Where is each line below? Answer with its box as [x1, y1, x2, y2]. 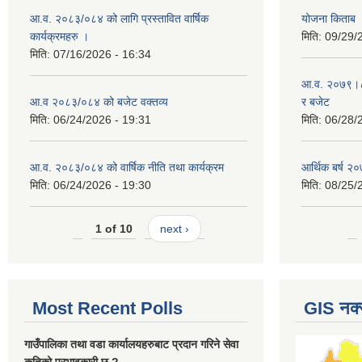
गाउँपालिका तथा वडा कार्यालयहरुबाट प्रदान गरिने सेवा [24, 337, 238, 351]
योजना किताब [301, 11, 356, 25]
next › [159, 222, 189, 236]
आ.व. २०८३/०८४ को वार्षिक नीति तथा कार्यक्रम [30, 160, 224, 174]
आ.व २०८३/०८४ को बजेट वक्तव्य [30, 95, 168, 108]
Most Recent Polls [32, 297, 183, 318]
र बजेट [301, 95, 330, 108]
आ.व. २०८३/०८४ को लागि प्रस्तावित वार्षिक [30, 11, 208, 25]
